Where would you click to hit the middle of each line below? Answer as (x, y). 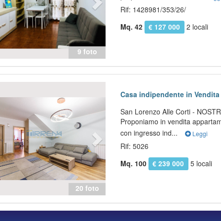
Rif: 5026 (135, 146)
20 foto (87, 188)
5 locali (200, 163)
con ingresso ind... (150, 132)
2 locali (196, 27)
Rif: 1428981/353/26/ (153, 9)
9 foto (87, 51)
